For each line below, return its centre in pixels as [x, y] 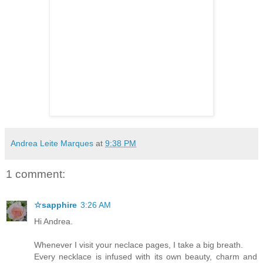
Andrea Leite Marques [52, 144]
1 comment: [36, 174]
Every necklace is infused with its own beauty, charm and [146, 256]
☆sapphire [55, 205]
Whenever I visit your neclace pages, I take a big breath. [139, 245]
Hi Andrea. [53, 221]
